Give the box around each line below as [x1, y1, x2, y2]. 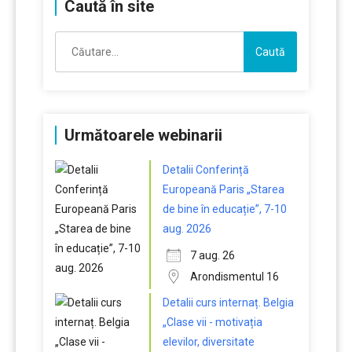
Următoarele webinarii [64, 126, 222, 145]
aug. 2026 [163, 222, 211, 235]
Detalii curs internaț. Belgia [163, 296, 294, 309]
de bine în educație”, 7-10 [163, 203, 287, 215]
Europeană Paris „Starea [163, 183, 284, 196]
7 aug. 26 [190, 249, 235, 262]
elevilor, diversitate [163, 335, 255, 348]
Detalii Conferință [163, 163, 249, 176]
